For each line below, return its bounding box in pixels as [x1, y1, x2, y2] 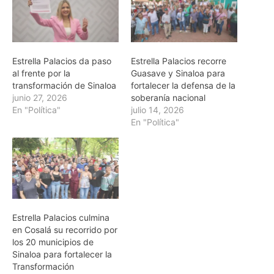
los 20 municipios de [12, 236, 94, 247]
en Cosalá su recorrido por [12, 224, 117, 235]
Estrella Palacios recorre [131, 56, 226, 67]
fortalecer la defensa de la [131, 80, 235, 91]
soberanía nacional [131, 92, 206, 103]
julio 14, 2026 [131, 105, 184, 116]
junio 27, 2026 [12, 92, 67, 103]
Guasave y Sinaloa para [131, 68, 225, 79]
